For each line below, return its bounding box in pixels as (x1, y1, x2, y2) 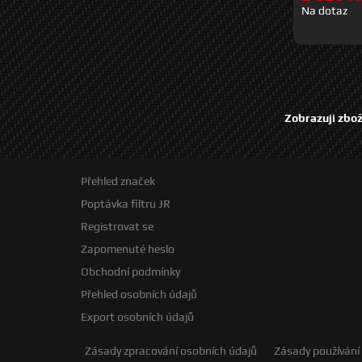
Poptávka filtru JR (81, 197, 170, 211)
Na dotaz (301, 4, 348, 18)
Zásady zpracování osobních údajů (85, 344, 257, 358)
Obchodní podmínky (81, 265, 180, 279)
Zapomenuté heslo (81, 242, 175, 256)
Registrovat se (81, 220, 154, 234)
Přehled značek (81, 175, 155, 188)
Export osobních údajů (81, 310, 194, 324)
